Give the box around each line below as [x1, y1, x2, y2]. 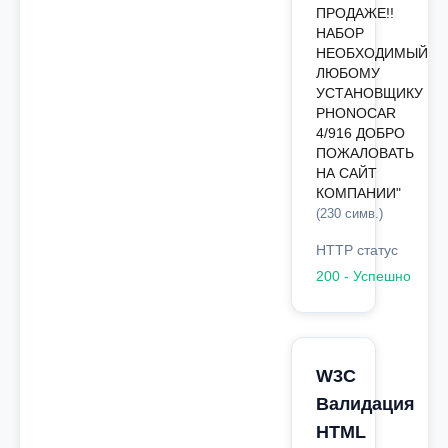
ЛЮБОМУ [315, 65, 380, 81]
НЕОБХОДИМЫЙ [315, 45, 428, 61]
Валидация [315, 394, 415, 414]
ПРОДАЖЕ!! [315, 5, 394, 21]
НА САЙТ [315, 165, 377, 181]
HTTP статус [315, 242, 398, 258]
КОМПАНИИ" [315, 185, 401, 201]
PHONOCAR [315, 105, 396, 121]
